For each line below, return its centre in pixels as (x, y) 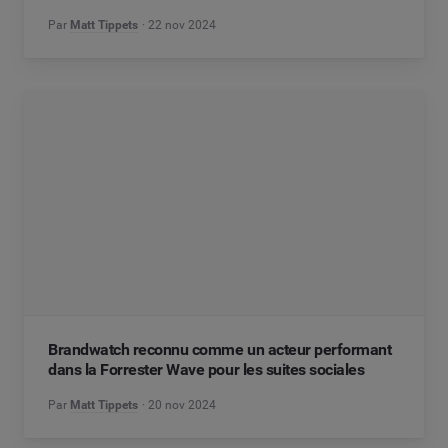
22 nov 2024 (182, 25)
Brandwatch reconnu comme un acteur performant (220, 350)
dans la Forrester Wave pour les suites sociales (206, 370)
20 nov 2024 (182, 405)
